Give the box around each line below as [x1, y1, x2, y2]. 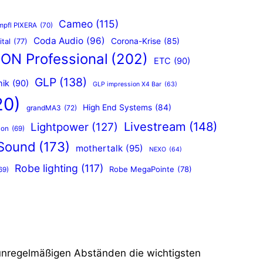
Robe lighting [14, 162, 78, 175]
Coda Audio [33, 35, 83, 47]
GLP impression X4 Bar [93, 80, 161, 89]
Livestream [123, 119, 186, 134]
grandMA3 [26, 103, 61, 113]
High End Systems [82, 103, 152, 113]
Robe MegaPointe [109, 164, 174, 174]
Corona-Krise [111, 36, 161, 46]
